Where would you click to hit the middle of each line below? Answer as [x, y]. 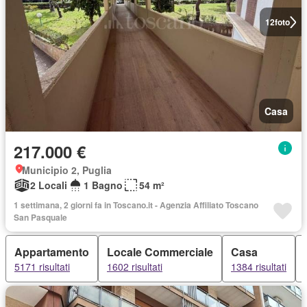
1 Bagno [103, 185]
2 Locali [49, 185]
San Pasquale [40, 217]
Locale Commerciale [160, 252]
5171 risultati [42, 267]
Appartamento [52, 252]
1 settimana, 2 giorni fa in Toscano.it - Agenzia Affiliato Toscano [136, 205]
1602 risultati [135, 267]
